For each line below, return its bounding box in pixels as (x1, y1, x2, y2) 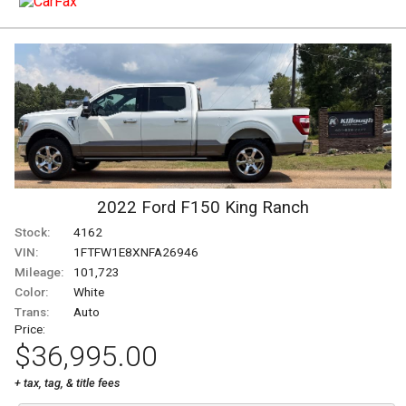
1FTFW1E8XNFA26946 (73, 244, 198, 259)
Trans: (14, 304, 49, 319)
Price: (14, 321, 45, 336)
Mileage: (14, 264, 63, 279)
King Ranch (225, 197, 309, 217)
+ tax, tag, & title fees (14, 375, 120, 390)
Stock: (14, 224, 50, 239)
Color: (14, 284, 48, 299)
